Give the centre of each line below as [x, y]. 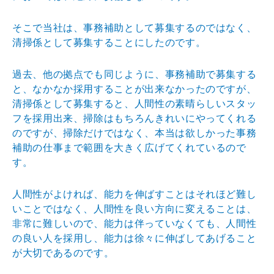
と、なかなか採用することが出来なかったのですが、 [135, 89]
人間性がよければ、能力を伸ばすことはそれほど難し [135, 194]
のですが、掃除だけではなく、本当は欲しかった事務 [135, 133]
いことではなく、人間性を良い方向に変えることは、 [135, 209]
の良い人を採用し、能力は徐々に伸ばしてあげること [135, 238]
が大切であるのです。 [63, 253]
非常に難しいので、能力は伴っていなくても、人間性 [135, 223]
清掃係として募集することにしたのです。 [109, 42]
